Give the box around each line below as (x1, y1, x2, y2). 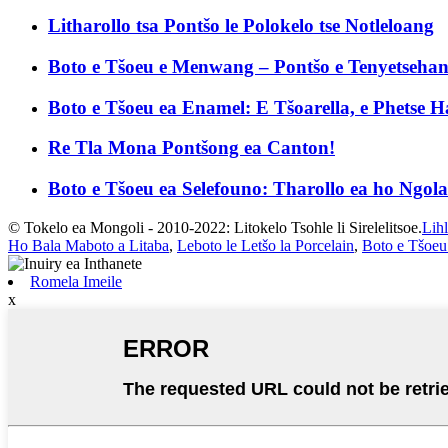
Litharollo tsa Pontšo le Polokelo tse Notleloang (48, 15, 434, 37)
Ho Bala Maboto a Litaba (8, 236, 169, 254)
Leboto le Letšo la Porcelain (177, 236, 354, 254)
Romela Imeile (30, 272, 122, 290)
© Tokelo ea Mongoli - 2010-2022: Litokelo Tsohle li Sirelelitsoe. (8, 218, 422, 236)
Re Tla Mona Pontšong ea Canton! (48, 137, 335, 159)
